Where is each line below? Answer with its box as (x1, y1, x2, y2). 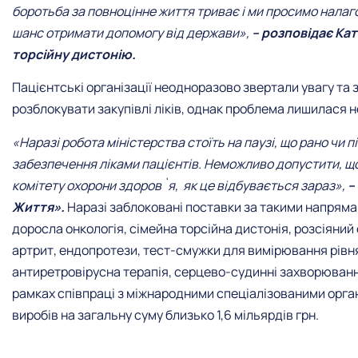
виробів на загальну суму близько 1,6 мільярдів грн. (12, 305, 319, 324)
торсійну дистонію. (12, 45, 136, 63)
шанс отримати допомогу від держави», (12, 23, 249, 42)
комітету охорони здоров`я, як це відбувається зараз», (12, 176, 348, 194)
